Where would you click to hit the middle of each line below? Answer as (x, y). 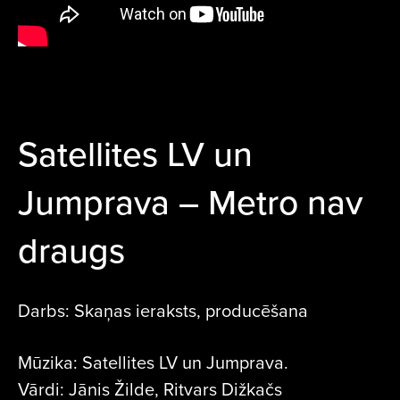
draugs (71, 250)
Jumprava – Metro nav (190, 201)
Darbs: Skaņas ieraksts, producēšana (163, 311)
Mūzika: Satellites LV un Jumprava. (153, 362)
